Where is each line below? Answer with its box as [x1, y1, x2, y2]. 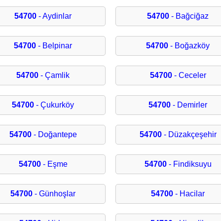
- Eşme [40, 160, 68, 169]
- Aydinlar [37, 12, 72, 21]
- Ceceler [172, 71, 206, 80]
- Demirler [171, 101, 208, 110]
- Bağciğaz [169, 12, 209, 21]
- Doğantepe [31, 130, 77, 139]
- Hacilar [173, 189, 205, 198]
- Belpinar [36, 41, 73, 50]
